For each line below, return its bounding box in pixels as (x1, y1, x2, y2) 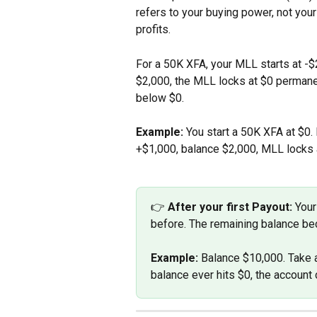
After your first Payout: (168, 200, 292, 214)
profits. (136, 23, 171, 37)
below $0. (136, 91, 184, 105)
